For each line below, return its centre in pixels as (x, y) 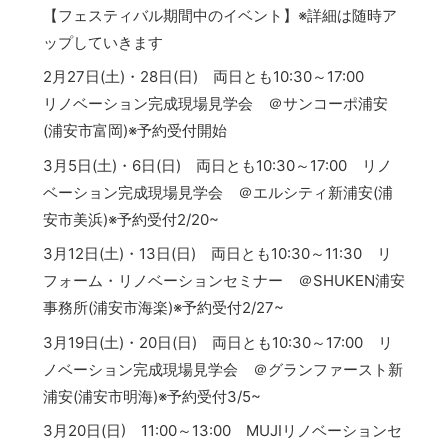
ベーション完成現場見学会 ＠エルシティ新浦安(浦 (217, 192)
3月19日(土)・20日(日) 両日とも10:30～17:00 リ (217, 342)
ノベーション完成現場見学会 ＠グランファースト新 (222, 369)
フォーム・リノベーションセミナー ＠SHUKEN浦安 (223, 281)
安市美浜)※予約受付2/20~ (130, 219)
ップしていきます (102, 42)
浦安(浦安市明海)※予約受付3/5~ (151, 396)
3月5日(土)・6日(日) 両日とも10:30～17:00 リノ (217, 165)
